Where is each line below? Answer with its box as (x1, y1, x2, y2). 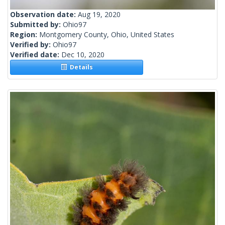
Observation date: (10, 10, 78, 20)
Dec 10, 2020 (61, 50, 104, 60)
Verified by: (10, 40, 53, 50)
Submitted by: (10, 20, 63, 30)
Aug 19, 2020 (78, 10, 121, 20)
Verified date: (10, 50, 61, 60)
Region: (10, 30, 39, 40)
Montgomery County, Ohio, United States (39, 30, 174, 40)
